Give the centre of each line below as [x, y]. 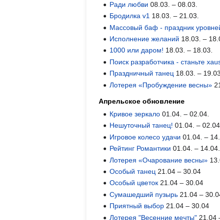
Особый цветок [134, 183]
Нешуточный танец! [141, 125]
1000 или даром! [137, 50]
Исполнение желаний [145, 39]
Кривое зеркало [135, 114]
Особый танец [133, 171]
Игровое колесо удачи [145, 137]
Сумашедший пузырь [144, 194]
